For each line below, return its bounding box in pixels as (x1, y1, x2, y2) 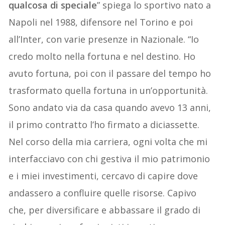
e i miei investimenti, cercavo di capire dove (9, 169, 198, 182)
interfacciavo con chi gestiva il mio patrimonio (9, 152, 210, 165)
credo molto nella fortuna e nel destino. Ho (9, 50, 196, 62)
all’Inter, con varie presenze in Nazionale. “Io (9, 33, 199, 45)
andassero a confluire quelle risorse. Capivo (9, 186, 197, 199)
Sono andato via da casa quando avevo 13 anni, (9, 101, 211, 114)
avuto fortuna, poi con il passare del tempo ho (9, 67, 211, 79)
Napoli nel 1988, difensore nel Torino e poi (9, 16, 193, 28)
